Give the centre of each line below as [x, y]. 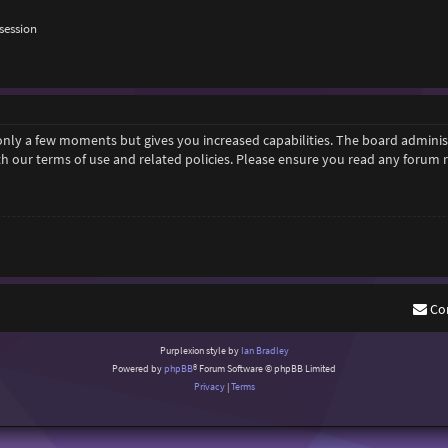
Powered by [138, 368]
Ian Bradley [264, 350]
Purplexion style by [200, 350]
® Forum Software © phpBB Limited [264, 368]
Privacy [209, 386]
